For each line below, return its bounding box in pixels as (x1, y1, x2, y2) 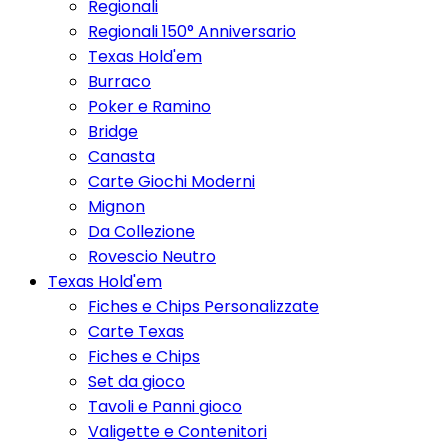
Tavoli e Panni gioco (88, 395, 242, 418)
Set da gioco (88, 370, 185, 393)
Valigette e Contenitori (88, 420, 267, 443)
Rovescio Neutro (88, 245, 216, 268)
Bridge (88, 120, 138, 143)
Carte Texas (88, 320, 184, 343)
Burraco (88, 70, 151, 93)
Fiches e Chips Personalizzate (88, 295, 319, 318)
